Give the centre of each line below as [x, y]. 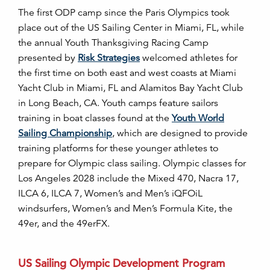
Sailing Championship [65, 133]
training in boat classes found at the [95, 118]
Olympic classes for [203, 163]
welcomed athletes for [189, 58]
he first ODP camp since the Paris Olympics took [127, 13]
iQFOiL [187, 193]
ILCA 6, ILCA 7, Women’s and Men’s [95, 193]
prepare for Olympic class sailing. [89, 163]
